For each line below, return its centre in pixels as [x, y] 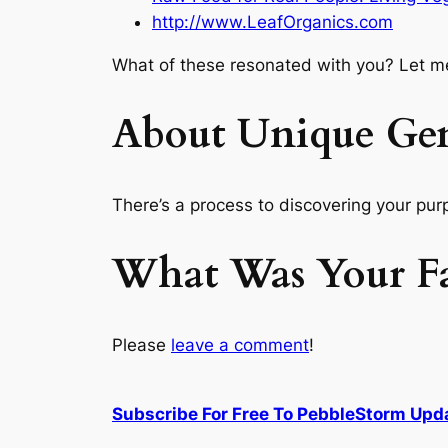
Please [141, 345]
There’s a [151, 205]
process [224, 205]
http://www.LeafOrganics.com [272, 21]
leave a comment [240, 345]
